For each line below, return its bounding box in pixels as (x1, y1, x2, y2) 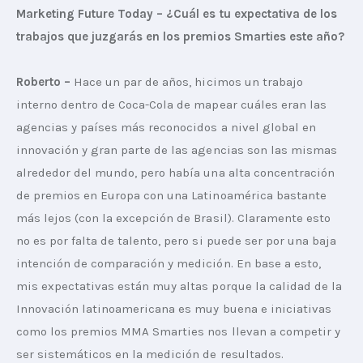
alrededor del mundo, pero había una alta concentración (16, 165, 338, 181)
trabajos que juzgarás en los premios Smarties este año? (16, 29, 344, 45)
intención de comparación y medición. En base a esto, (16, 256, 324, 271)
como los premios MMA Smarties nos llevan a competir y (16, 324, 344, 340)
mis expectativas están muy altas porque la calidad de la (16, 279, 345, 294)
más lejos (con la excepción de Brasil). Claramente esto (16, 211, 334, 226)
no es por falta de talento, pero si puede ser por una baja (16, 233, 340, 249)
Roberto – (16, 75, 71, 90)
